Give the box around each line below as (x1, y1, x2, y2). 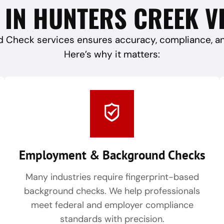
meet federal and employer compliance (30, 199, 193, 211)
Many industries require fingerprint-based (25, 171, 199, 183)
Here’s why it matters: (64, 48, 160, 61)
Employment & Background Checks (18, 147, 205, 163)
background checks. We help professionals (24, 185, 200, 197)
